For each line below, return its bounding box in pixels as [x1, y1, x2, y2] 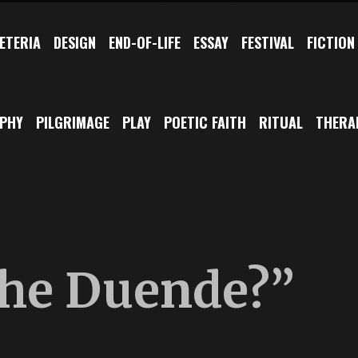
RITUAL [259, 111, 303, 133]
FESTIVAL [241, 31, 294, 53]
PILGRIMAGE [36, 111, 109, 133]
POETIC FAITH [164, 111, 246, 133]
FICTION [307, 31, 355, 53]
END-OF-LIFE [109, 31, 181, 53]
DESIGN [54, 31, 96, 53]
